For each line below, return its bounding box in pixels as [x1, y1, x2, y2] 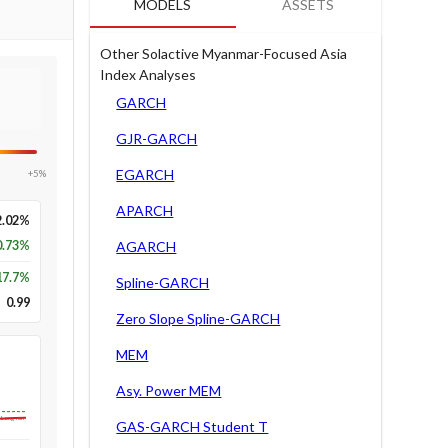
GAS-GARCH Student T [116, 418, 269, 435]
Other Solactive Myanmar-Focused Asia [100, 45, 348, 62]
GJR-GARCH [116, 130, 198, 147]
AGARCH [116, 238, 177, 255]
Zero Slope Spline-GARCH [116, 310, 281, 327]
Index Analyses [100, 66, 197, 83]
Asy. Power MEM [116, 382, 222, 399]
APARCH [116, 202, 174, 219]
